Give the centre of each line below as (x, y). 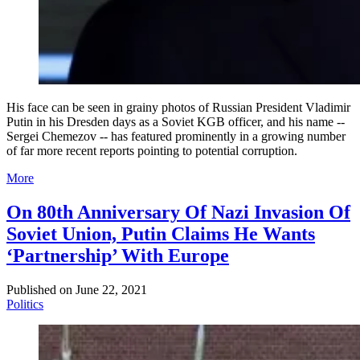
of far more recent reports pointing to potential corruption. (152, 150)
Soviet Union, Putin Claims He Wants (161, 233)
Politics (25, 304)
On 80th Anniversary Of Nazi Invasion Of (178, 212)
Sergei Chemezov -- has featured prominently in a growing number (176, 136)
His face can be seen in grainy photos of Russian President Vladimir (178, 107)
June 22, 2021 (111, 289)
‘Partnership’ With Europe (118, 255)
